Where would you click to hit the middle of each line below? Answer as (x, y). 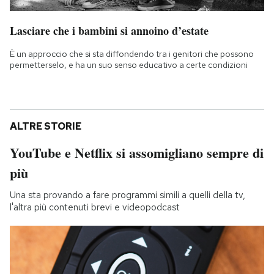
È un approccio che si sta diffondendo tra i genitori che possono (132, 54)
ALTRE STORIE (46, 127)
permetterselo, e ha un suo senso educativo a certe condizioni (129, 65)
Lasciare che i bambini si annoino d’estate (109, 31)
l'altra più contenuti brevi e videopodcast (95, 208)
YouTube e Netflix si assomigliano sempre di (137, 153)
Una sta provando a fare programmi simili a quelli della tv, (128, 195)
